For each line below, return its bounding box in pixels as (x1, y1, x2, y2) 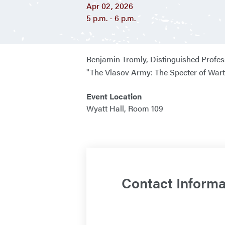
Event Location (86, 90, 142, 102)
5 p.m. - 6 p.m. (86, 12, 136, 24)
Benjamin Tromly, (86, 53, 148, 65)
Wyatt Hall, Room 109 (86, 102, 163, 114)
